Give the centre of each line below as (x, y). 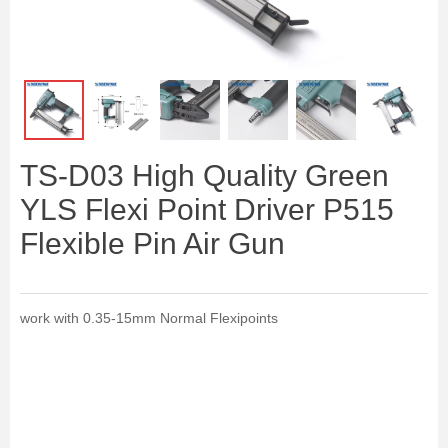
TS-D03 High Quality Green (204, 175)
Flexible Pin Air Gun (152, 243)
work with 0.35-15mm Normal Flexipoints (149, 318)
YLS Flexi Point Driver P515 (207, 209)
